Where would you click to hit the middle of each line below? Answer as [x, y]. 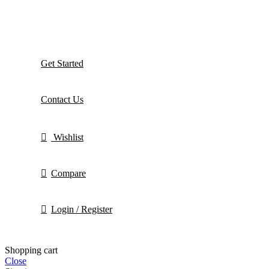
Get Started [62, 63]
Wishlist [68, 137]
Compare [68, 173]
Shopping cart [31, 250]
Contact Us [62, 99]
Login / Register [82, 209]
